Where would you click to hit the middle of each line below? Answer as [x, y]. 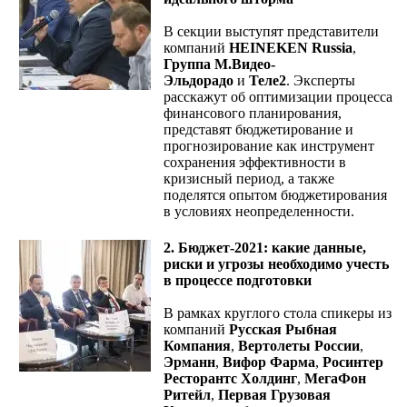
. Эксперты [321, 80]
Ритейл [187, 394]
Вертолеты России [299, 345]
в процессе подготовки [238, 280]
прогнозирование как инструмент [269, 145]
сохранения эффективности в [255, 162]
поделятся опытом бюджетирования [275, 194]
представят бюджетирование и [258, 129]
